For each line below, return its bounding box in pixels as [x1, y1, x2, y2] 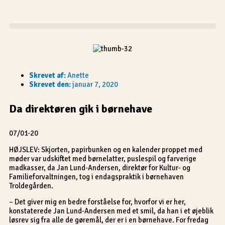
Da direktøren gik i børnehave [9, 101, 152, 116]
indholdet [4, 18, 34, 27]
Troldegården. [9, 181, 53, 190]
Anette [66, 70, 89, 80]
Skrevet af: [29, 70, 66, 80]
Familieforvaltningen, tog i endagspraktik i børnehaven [9, 172, 184, 181]
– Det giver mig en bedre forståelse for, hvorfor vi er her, [9, 197, 186, 207]
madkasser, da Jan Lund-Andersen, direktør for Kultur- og [9, 163, 190, 172]
